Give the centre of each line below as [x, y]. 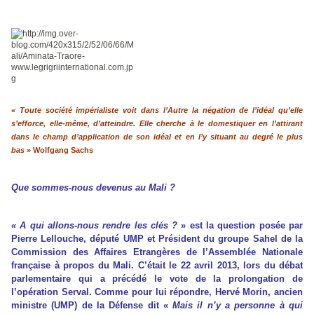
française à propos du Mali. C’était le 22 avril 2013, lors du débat [157, 266]
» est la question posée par [240, 226]
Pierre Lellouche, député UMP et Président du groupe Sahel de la [157, 239]
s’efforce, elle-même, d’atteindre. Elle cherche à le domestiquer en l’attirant [157, 124]
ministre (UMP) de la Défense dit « [92, 306]
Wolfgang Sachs [62, 150]
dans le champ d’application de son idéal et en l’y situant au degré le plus [157, 137]
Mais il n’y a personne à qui [238, 306]
